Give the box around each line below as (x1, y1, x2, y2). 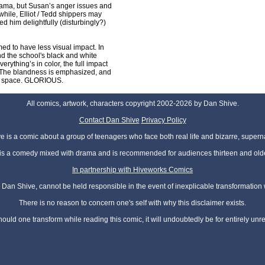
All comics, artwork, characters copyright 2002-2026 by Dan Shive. (26, 99, 239, 108)
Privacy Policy (141, 116, 186, 125)
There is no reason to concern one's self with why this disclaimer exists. (19, 199, 246, 208)
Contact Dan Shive (79, 116, 140, 125)
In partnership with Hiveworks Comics (72, 166, 193, 174)
